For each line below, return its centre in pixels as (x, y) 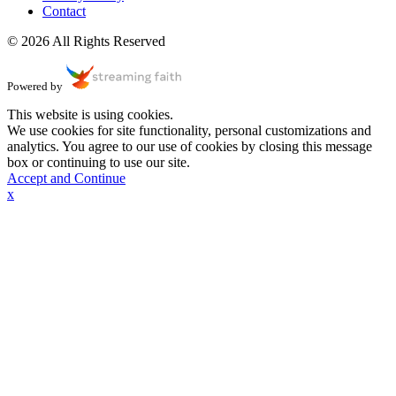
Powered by (35, 86)
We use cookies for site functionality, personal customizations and (189, 131)
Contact (64, 11)
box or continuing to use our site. (99, 163)
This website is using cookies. (90, 115)
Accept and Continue (66, 179)
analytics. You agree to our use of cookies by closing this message (190, 147)
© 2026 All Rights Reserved (86, 41)
